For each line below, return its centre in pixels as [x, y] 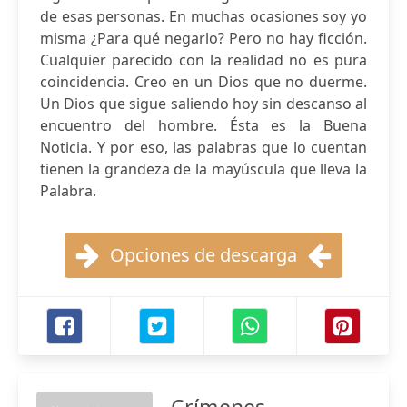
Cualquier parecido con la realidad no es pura [203, 60]
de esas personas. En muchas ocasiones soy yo [203, 16]
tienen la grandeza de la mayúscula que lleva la [203, 169]
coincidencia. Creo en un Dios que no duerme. [203, 82]
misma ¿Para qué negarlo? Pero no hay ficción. [203, 38]
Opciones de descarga [203, 255]
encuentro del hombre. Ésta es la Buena [203, 125]
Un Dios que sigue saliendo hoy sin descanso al [203, 104]
